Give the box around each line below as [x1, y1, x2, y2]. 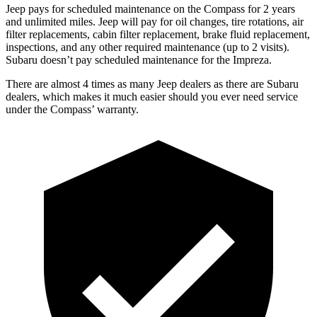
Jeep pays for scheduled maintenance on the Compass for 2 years [6, 2, 295, 15]
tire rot [229, 15, 260, 28]
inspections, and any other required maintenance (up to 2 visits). [6, 40, 289, 53]
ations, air [260, 15, 304, 28]
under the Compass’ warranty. [6, 103, 139, 115]
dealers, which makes [6, 90, 101, 103]
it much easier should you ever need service [101, 90, 298, 103]
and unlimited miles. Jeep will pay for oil [6, 15, 190, 28]
